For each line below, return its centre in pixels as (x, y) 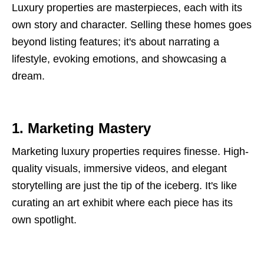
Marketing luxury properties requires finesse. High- (130, 151)
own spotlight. (44, 220)
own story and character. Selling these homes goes (132, 24)
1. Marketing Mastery (81, 128)
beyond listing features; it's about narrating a (115, 42)
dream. (28, 76)
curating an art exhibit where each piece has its (122, 202)
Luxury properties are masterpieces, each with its (127, 7)
